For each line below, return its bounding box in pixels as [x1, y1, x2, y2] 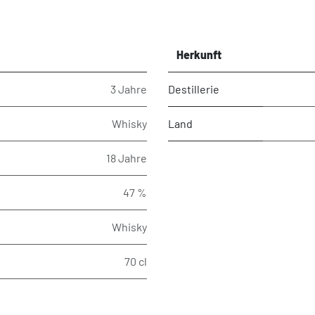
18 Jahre [106, 150, 147, 165]
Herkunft [176, 47, 221, 61]
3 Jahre [110, 82, 147, 96]
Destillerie [168, 82, 219, 96]
